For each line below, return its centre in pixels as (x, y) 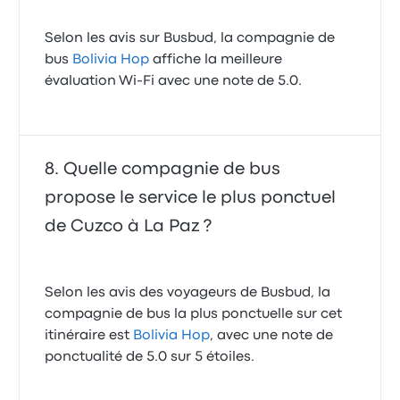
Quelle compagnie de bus (172, 170)
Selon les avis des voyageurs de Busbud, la (188, 293)
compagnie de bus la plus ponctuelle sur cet (194, 315)
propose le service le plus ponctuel (191, 198)
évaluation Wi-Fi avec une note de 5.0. (174, 82)
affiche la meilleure (216, 60)
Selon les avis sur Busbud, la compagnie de (190, 39)
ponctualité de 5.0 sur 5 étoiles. (150, 358)
